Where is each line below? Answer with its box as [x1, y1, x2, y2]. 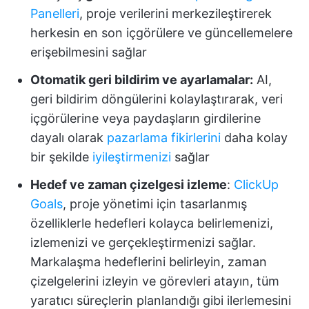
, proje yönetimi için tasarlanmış [63, 197, 247, 212]
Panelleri [30, 6, 79, 21]
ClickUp [234, 177, 279, 192]
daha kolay [221, 130, 288, 146]
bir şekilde [30, 150, 92, 165]
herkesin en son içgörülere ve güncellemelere [30, 26, 292, 41]
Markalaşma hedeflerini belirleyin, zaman [30, 255, 267, 270]
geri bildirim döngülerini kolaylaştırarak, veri [30, 92, 283, 107]
